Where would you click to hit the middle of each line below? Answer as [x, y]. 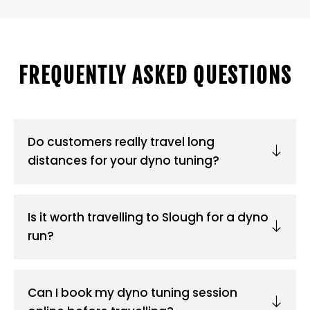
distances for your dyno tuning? [124, 161]
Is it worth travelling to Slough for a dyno [148, 218]
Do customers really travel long [121, 142]
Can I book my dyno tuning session [133, 293]
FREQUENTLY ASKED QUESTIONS [155, 76]
